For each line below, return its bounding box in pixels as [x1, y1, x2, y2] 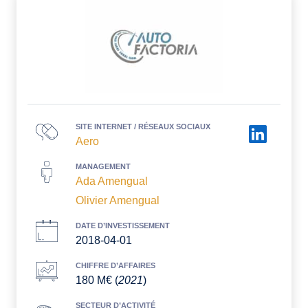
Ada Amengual [76, 175, 148, 188]
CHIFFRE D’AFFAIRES [76, 261, 155, 270]
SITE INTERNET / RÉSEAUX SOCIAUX [76, 122, 210, 131]
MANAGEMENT [76, 162, 131, 171]
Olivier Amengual [76, 195, 159, 207]
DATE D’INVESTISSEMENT [76, 221, 170, 230]
